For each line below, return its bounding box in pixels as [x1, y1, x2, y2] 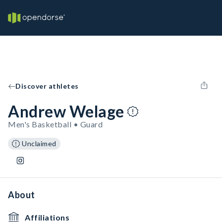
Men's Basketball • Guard [8, 119, 103, 129]
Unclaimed [22, 139, 56, 148]
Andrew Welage [8, 102, 124, 121]
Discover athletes [15, 82, 79, 90]
